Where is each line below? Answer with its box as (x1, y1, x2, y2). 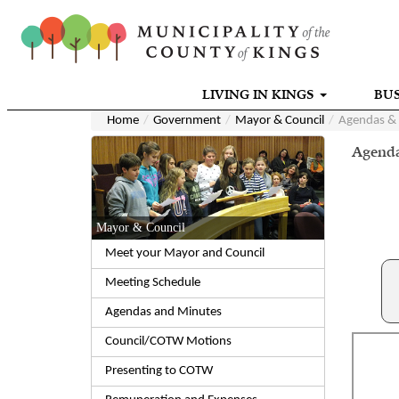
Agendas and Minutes (105, 305, 222, 319)
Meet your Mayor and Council (105, 246, 265, 260)
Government (153, 114, 221, 127)
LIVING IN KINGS (202, 86, 313, 102)
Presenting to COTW (105, 363, 213, 378)
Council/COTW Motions (105, 334, 232, 348)
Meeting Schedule (105, 275, 200, 289)
